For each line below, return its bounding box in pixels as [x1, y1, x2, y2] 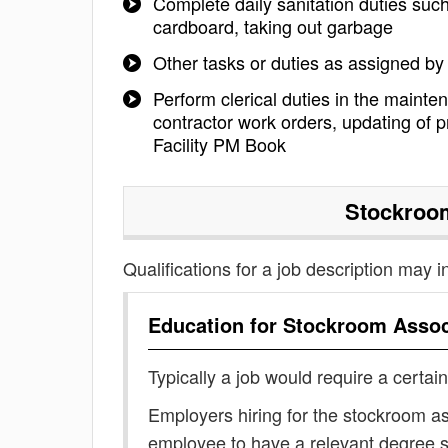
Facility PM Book [153, 131, 286, 157]
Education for [148, 310, 283, 339]
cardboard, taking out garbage [153, 13, 393, 39]
